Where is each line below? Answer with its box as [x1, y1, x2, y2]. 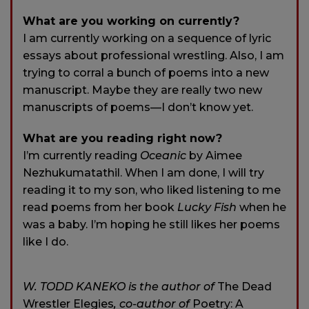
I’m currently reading [23, 149, 140, 163]
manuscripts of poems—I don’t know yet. [23, 101, 253, 114]
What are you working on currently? [23, 14, 239, 28]
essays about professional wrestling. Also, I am [23, 49, 284, 63]
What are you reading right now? [23, 132, 222, 146]
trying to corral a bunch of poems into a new [23, 66, 269, 80]
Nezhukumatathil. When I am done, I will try [23, 166, 264, 180]
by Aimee [186, 149, 242, 163]
